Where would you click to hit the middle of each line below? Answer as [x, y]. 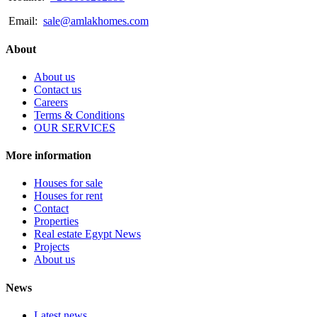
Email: [24, 21]
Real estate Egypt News [87, 234]
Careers [51, 102]
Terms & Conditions [79, 115]
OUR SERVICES [75, 127]
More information [48, 156]
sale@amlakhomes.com [96, 21]
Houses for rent [68, 196]
